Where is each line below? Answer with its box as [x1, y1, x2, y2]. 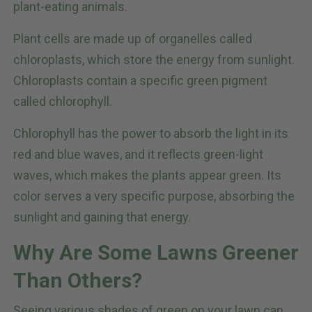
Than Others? [13, 268, 142, 293]
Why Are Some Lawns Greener [13, 240, 299, 265]
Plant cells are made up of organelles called [13, 31, 252, 47]
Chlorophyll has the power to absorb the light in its [13, 126, 288, 141]
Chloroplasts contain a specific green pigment [13, 73, 267, 88]
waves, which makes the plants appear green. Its [13, 168, 281, 183]
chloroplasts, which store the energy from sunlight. [13, 52, 295, 68]
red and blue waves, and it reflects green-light [13, 147, 263, 162]
